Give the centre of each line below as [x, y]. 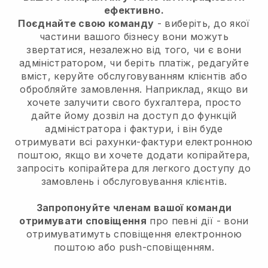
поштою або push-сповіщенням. [134, 247]
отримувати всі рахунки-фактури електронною [134, 141]
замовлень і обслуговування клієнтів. [134, 181]
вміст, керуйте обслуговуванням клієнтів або [134, 76]
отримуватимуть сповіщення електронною [134, 234]
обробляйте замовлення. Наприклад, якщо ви [134, 89]
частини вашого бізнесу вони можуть [134, 36]
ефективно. [134, 10]
